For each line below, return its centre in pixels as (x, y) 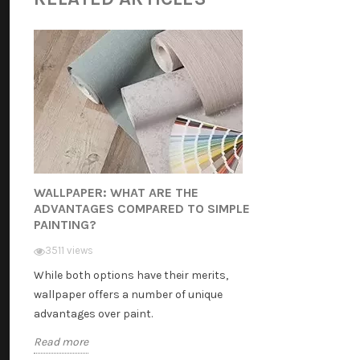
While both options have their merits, (131, 275)
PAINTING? (65, 224)
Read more (61, 342)
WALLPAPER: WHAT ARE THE (116, 192)
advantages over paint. (93, 313)
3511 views (69, 250)
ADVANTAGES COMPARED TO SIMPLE (142, 208)
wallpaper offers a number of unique (128, 294)
